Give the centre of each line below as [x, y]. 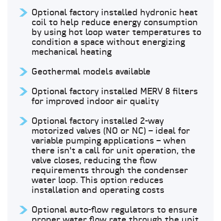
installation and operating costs [98, 190]
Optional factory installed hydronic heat [115, 13]
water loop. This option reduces [97, 181]
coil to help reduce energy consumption [115, 23]
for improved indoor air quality [95, 102]
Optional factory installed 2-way [98, 121]
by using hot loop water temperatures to [116, 33]
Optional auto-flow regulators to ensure [114, 210]
